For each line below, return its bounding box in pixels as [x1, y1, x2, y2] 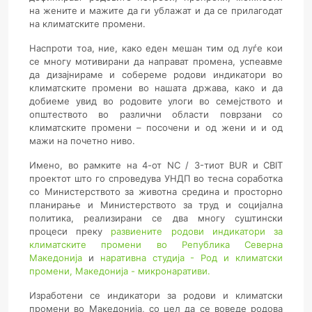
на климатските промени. [29, 18, 146, 29]
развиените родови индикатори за [111, 226, 283, 237]
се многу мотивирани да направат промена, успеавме [29, 56, 283, 67]
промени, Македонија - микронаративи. [29, 265, 210, 276]
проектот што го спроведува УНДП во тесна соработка [29, 173, 283, 184]
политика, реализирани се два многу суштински [29, 212, 283, 224]
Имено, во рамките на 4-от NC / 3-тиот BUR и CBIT [29, 159, 283, 171]
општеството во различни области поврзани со [29, 109, 283, 120]
